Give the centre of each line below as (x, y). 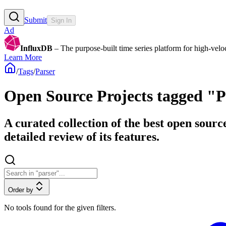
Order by (21, 190)
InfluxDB (36, 48)
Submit (36, 20)
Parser (45, 71)
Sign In (61, 20)
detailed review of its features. (82, 136)
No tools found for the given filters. (60, 207)
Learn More (23, 57)
